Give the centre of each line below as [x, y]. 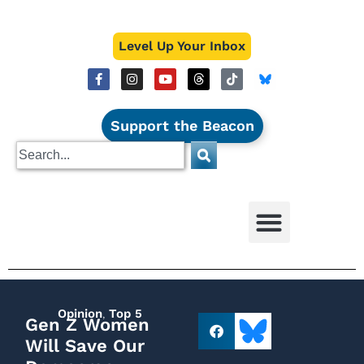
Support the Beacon [182, 126]
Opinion [80, 314]
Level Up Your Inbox [182, 46]
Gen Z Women [87, 325]
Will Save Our [85, 346]
